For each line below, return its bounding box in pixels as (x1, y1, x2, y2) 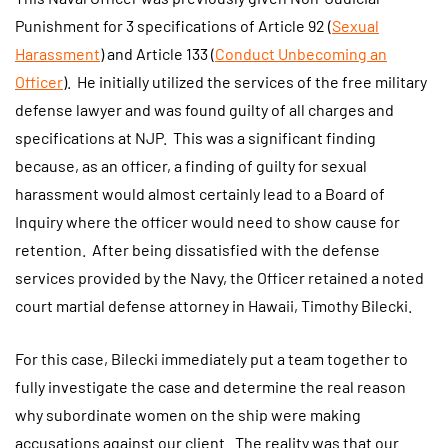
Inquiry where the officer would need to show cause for (15, 211, 400, 231)
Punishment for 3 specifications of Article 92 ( (15, 15, 332, 35)
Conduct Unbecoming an (215, 43, 387, 63)
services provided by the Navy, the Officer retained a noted (15, 267, 424, 287)
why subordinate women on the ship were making (15, 405, 361, 425)
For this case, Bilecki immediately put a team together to (15, 349, 408, 369)
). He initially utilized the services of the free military (63, 71, 427, 91)
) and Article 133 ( (100, 43, 215, 63)
